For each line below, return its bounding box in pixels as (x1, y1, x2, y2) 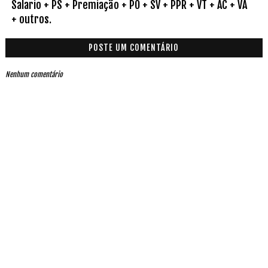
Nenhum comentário (5, 70, 63, 79)
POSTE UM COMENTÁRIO (89, 42, 179, 53)
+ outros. (11, 13, 51, 26)
